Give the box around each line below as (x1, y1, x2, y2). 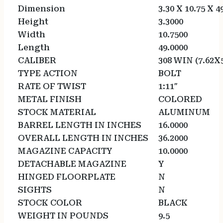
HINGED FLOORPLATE (17, 172, 123, 182)
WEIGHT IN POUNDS (17, 211, 116, 221)
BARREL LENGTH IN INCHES (17, 120, 149, 130)
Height (17, 17, 56, 27)
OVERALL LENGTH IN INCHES (17, 133, 156, 143)
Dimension (17, 4, 73, 14)
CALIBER (17, 56, 64, 66)
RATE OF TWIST (17, 82, 94, 92)
